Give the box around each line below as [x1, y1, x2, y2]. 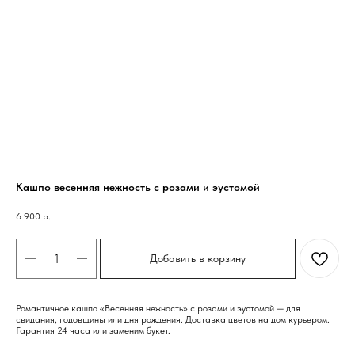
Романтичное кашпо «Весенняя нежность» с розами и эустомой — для [16, 303, 300, 315]
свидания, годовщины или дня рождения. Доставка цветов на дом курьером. [16, 314, 330, 326]
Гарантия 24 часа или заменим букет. [16, 325, 170, 337]
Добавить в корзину [150, 252, 246, 265]
